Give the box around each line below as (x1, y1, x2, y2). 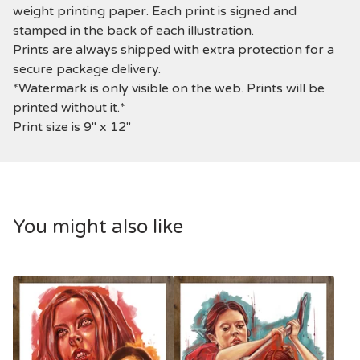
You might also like (13, 215, 183, 239)
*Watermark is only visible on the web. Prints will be (13, 80, 325, 97)
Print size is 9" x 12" (13, 119, 131, 136)
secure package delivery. (13, 61, 161, 78)
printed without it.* (13, 100, 125, 117)
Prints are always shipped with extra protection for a (13, 42, 334, 59)
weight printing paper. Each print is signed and (13, 3, 297, 20)
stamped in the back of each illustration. (13, 22, 254, 39)
